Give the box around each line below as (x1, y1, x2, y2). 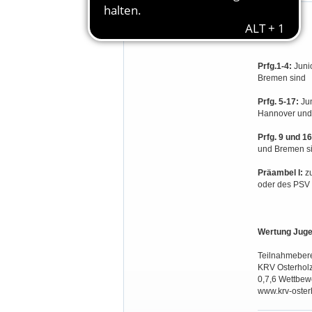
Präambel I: (257, 168, 303, 178)
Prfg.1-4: (257, 61, 292, 71)
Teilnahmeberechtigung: (134, 13, 230, 23)
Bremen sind (257, 73, 306, 83)
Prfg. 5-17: (257, 97, 299, 107)
